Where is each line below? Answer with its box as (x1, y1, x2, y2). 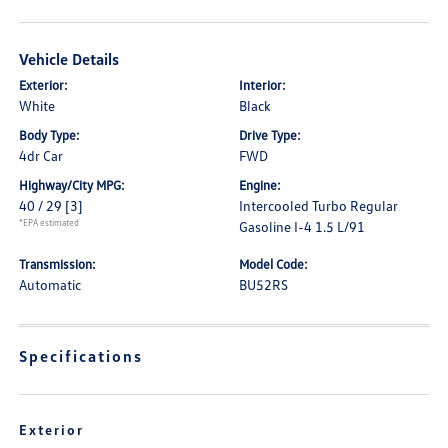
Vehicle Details (19, 49, 120, 69)
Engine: (239, 177, 281, 193)
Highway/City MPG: (19, 177, 126, 193)
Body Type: (19, 127, 81, 143)
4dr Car (19, 147, 64, 164)
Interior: (239, 77, 286, 93)
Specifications (19, 346, 144, 366)
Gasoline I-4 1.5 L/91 (239, 218, 365, 235)
